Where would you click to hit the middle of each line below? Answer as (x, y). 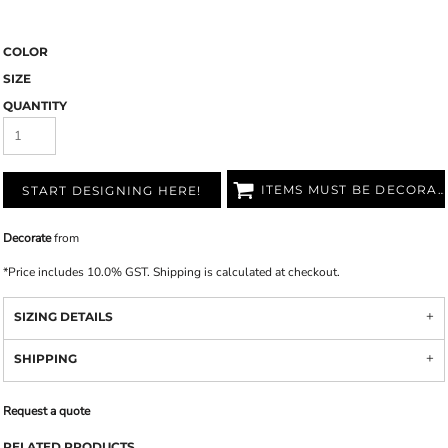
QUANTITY (35, 105)
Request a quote (46, 411)
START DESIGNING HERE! (112, 191)
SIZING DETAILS (63, 316)
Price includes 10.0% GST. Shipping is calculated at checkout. (174, 272)
